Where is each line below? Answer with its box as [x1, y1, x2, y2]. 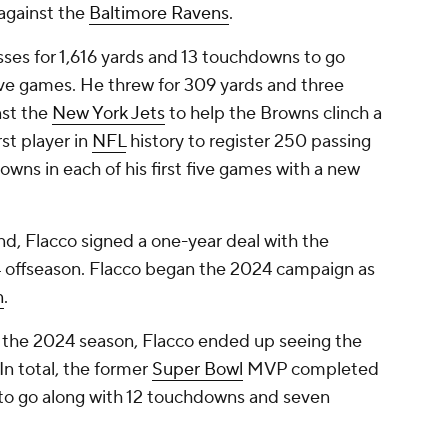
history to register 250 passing [126, 130, 371, 154]
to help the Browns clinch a [165, 102, 382, 126]
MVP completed [243, 358, 379, 382]
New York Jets [52, 102, 165, 126]
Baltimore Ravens [89, 2, 229, 26]
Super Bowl [152, 358, 243, 382]
